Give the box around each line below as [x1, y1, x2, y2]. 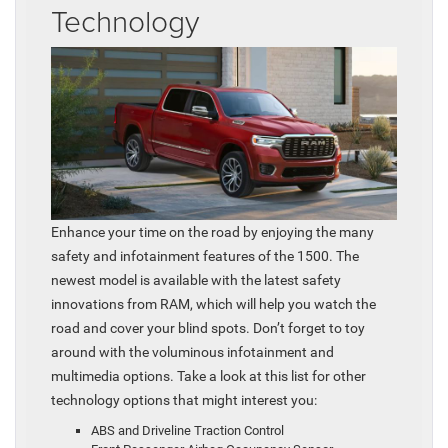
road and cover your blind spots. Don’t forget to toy [51, 320, 365, 337]
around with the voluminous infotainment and [51, 344, 334, 361]
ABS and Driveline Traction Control [91, 423, 284, 439]
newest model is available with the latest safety [51, 272, 341, 289]
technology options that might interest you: [51, 392, 317, 409]
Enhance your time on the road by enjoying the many [51, 224, 374, 241]
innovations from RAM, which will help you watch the [51, 296, 376, 313]
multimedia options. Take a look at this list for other [51, 368, 366, 385]
